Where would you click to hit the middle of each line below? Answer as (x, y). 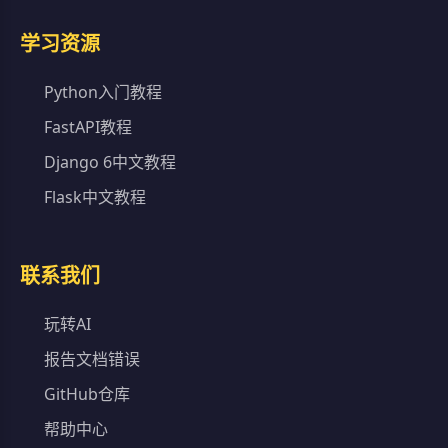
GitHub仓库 (85, 393)
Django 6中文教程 (108, 161)
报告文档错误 (90, 358)
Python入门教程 (101, 91)
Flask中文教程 (93, 196)
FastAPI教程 (86, 126)
